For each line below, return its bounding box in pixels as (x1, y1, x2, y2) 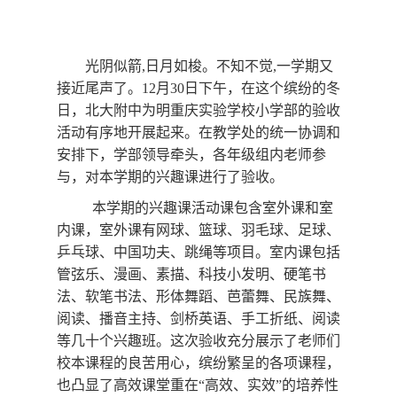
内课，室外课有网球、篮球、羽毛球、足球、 (57, 222, 340, 237)
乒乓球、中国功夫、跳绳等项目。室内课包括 (57, 245, 340, 260)
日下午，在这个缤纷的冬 (184, 81, 340, 96)
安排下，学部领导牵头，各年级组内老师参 (57, 147, 326, 162)
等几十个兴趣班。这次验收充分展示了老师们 (57, 333, 340, 348)
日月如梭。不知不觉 (145, 58, 273, 74)
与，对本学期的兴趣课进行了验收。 (57, 169, 284, 184)
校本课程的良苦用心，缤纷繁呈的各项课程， (57, 355, 340, 370)
